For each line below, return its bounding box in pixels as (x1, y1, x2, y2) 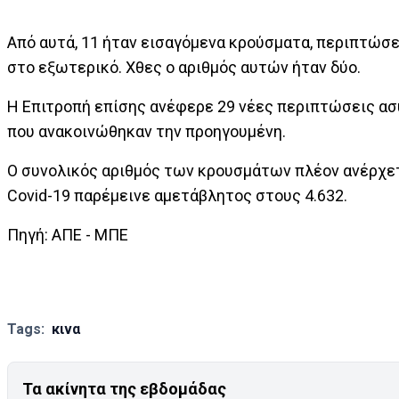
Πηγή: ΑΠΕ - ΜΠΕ (7, 225, 128, 244)
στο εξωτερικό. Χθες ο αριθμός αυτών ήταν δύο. (7, 58, 361, 77)
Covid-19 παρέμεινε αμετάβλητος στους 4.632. (7, 186, 347, 205)
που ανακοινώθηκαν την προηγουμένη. (7, 122, 286, 141)
